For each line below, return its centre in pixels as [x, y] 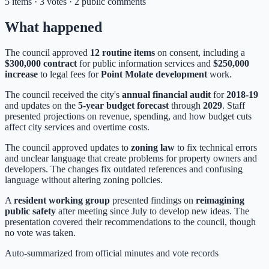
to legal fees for [69, 74]
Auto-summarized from [50, 253]
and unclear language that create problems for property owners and [131, 158]
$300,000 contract [41, 63]
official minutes [125, 253]
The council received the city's [63, 94]
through [186, 105]
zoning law [153, 147]
